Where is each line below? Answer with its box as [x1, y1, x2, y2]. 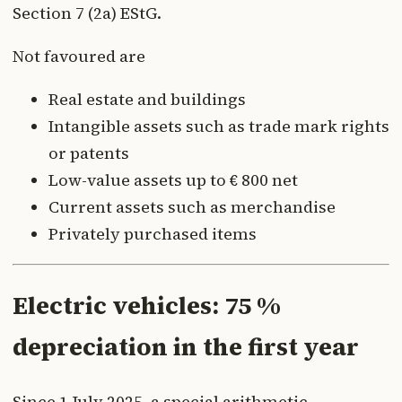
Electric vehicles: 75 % [13, 289, 281, 323]
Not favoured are [13, 44, 145, 67]
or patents [48, 141, 129, 164]
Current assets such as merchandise [48, 195, 336, 218]
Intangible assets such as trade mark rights [48, 114, 389, 137]
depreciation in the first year [13, 330, 359, 364]
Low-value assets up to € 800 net [48, 168, 298, 191]
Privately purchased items [48, 222, 257, 245]
